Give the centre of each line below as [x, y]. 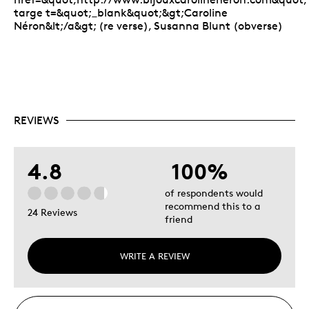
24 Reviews [52, 212]
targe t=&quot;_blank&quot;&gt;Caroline [121, 12]
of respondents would [214, 192]
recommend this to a [212, 206]
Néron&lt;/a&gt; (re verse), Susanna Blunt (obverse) [148, 26]
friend [179, 219]
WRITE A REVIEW [154, 256]
